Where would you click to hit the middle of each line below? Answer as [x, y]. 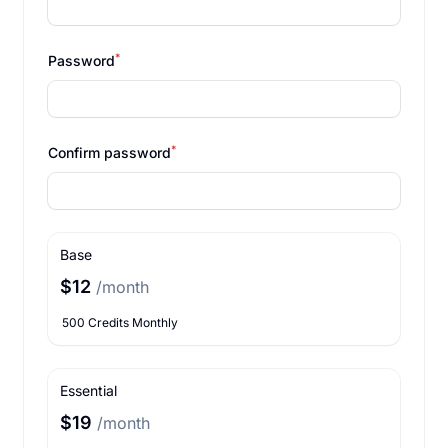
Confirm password [109, 152]
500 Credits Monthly [120, 322]
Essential [88, 390]
